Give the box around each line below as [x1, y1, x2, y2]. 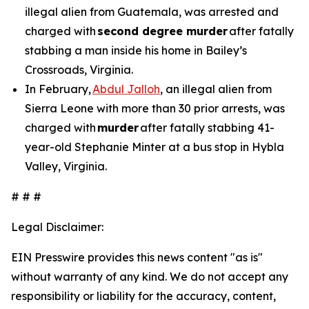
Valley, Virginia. [25, 159, 107, 173]
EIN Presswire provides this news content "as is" [11, 250, 263, 264]
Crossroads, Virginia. [25, 63, 133, 77]
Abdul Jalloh [92, 82, 160, 96]
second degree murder [97, 24, 228, 38]
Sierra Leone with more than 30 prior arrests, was [25, 101, 285, 115]
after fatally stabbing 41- [139, 121, 275, 134]
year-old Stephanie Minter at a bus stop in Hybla [25, 140, 284, 154]
